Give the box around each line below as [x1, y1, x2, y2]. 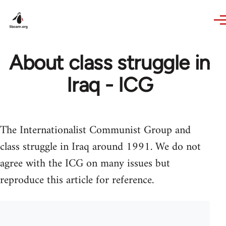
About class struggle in [9, 50, 210, 75]
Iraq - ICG [66, 73, 153, 97]
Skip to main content [9, 2, 87, 12]
